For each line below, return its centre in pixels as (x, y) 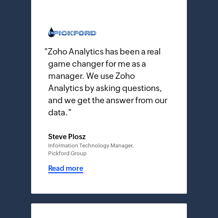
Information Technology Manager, (91, 145)
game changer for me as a (97, 64)
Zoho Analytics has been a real (104, 51)
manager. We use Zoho (91, 76)
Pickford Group (67, 153)
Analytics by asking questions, (105, 88)
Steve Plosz (67, 136)
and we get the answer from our (108, 100)
